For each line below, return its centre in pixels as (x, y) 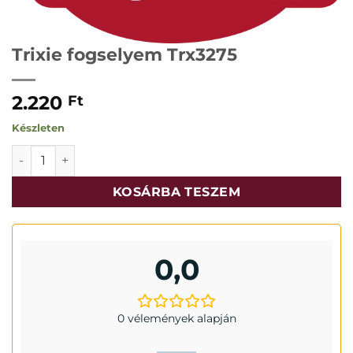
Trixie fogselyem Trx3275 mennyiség (116, 152)
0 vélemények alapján (176, 318)
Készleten (38, 128)
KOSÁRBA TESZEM (176, 191)
